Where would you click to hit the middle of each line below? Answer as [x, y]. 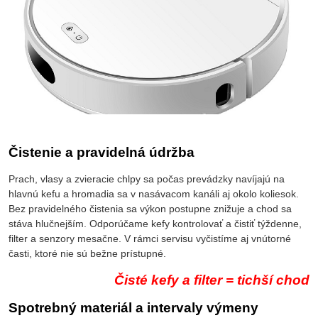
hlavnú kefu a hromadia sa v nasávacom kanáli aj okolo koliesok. [154, 193]
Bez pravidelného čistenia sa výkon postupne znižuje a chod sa [150, 208]
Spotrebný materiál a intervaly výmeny [133, 307]
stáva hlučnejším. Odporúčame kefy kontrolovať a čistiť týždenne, [155, 223]
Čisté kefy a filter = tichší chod [212, 280]
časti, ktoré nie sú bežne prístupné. [87, 253]
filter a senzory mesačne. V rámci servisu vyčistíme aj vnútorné [150, 238]
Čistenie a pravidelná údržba [102, 152]
